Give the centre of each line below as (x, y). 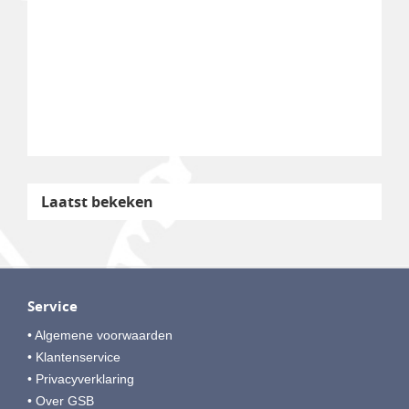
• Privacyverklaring (81, 378)
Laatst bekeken (97, 201)
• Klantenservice (74, 357)
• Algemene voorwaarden (100, 335)
